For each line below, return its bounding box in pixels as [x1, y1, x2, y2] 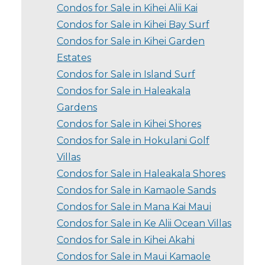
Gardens [57, 101, 97, 113]
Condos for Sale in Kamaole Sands [57, 184, 216, 196]
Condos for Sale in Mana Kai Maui [57, 201, 211, 212]
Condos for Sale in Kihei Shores [57, 118, 201, 130]
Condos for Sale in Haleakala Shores [57, 167, 225, 179]
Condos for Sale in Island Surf [57, 68, 195, 80]
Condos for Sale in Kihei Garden [57, 35, 205, 47]
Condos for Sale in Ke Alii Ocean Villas [57, 217, 231, 229]
